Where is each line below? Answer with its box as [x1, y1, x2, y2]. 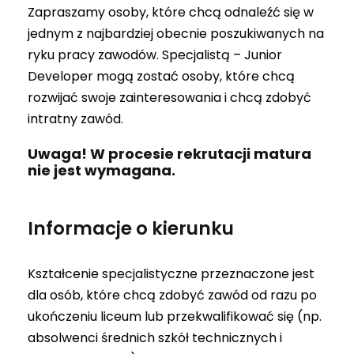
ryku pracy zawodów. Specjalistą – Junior [28, 45, 282, 64]
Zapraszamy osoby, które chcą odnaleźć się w [28, 2, 314, 21]
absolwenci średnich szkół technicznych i [28, 328, 282, 347]
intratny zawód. [28, 109, 126, 128]
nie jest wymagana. [28, 160, 175, 180]
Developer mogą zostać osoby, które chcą [28, 66, 295, 85]
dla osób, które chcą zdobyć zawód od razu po [28, 285, 317, 304]
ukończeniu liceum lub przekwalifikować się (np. [28, 307, 322, 326]
